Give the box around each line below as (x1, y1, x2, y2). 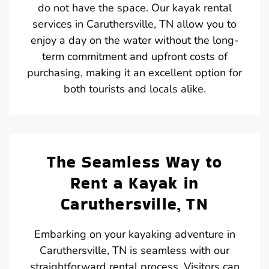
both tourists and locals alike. (63, 81, 206, 96)
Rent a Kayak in (70, 171, 199, 194)
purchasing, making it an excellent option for (27, 65, 242, 80)
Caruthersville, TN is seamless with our (40, 243, 229, 258)
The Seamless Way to (46, 150, 223, 173)
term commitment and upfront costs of (41, 49, 228, 64)
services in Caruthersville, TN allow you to (32, 16, 237, 31)
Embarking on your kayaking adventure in (34, 226, 235, 241)
